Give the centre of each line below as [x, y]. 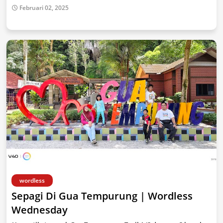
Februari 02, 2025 [44, 8]
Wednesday [40, 210]
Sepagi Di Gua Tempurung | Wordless [102, 196]
